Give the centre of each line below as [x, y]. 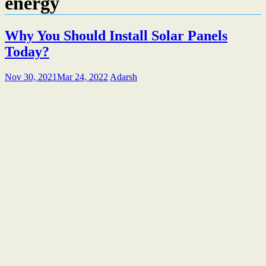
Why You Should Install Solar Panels [116, 35]
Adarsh [123, 77]
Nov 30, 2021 [31, 77]
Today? [27, 51]
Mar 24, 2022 [83, 77]
